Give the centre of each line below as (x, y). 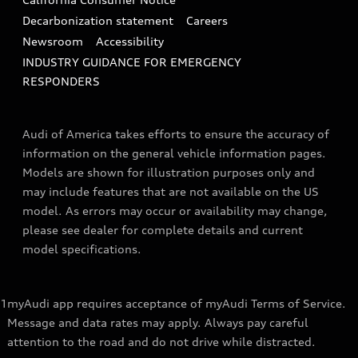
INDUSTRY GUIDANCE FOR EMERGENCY (132, 62)
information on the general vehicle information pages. (174, 153)
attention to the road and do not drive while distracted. (161, 342)
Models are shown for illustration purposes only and (169, 173)
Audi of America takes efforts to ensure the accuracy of (176, 134)
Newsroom (53, 42)
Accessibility (130, 42)
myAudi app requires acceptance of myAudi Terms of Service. (177, 304)
